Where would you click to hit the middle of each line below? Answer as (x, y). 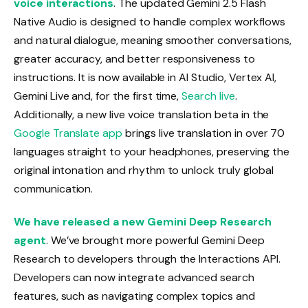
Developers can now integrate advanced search (134, 278)
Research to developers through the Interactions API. (147, 259)
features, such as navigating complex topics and (134, 296)
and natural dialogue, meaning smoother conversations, (153, 41)
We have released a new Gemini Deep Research (143, 222)
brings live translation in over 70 (204, 133)
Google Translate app (68, 133)
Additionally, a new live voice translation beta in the (142, 115)
